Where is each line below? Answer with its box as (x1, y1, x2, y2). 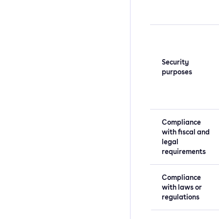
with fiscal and (162, 127, 210, 136)
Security (162, 57, 189, 66)
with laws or (162, 182, 202, 192)
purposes (162, 67, 192, 76)
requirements (162, 147, 206, 156)
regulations (162, 192, 199, 201)
